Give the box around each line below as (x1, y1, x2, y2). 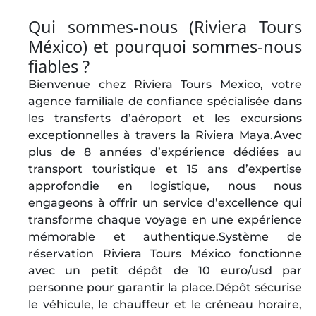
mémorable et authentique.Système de (28, 230, 302, 243)
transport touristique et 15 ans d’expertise (28, 162, 302, 176)
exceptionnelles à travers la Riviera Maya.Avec (28, 128, 302, 142)
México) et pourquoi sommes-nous (28, 35, 302, 58)
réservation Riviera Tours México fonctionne (28, 247, 302, 260)
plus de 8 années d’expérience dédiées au (28, 145, 302, 159)
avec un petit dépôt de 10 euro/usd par (28, 264, 302, 277)
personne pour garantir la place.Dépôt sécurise (28, 281, 302, 294)
